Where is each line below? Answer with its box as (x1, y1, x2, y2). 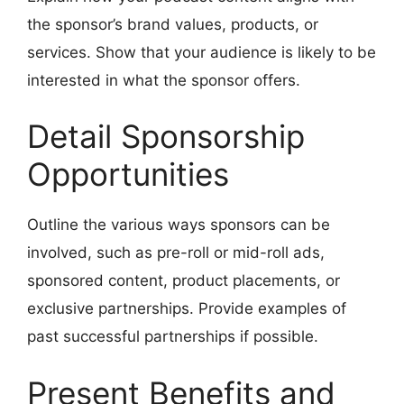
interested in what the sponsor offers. (27, 70, 300, 89)
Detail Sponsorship (27, 117, 305, 156)
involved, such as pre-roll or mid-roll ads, (27, 243, 325, 262)
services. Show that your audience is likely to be (27, 42, 376, 61)
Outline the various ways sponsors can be (27, 216, 330, 234)
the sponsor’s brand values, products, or (27, 14, 318, 33)
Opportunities (27, 155, 229, 194)
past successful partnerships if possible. (27, 327, 318, 346)
